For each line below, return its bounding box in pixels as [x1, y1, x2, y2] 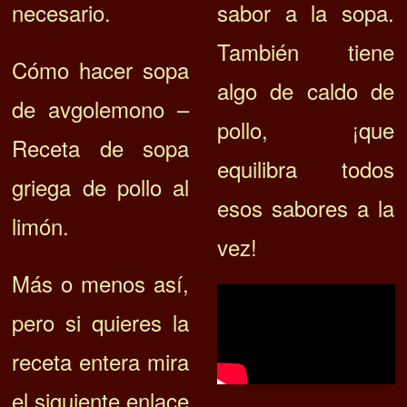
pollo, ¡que [216, 114, 394, 146]
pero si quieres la [12, 306, 190, 339]
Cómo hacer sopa [12, 54, 190, 86]
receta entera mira [12, 345, 190, 378]
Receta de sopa [12, 132, 190, 164]
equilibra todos [216, 153, 394, 185]
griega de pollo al [12, 171, 190, 203]
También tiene [216, 35, 394, 68]
